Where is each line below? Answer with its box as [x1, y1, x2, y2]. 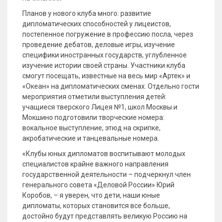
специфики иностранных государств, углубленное [22, 51, 187, 59]
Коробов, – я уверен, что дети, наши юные [22, 191, 160, 199]
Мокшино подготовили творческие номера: [22, 113, 165, 121]
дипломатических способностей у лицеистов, [22, 20, 171, 28]
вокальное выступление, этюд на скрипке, [22, 124, 161, 132]
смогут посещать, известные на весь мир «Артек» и [22, 72, 190, 80]
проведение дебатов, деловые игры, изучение [22, 41, 175, 49]
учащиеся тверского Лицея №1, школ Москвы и [22, 103, 177, 111]
